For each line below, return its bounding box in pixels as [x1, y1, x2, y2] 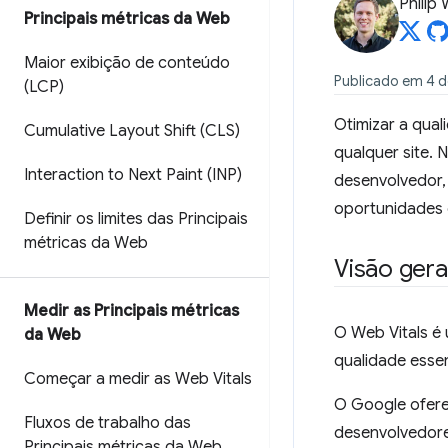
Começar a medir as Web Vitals [24, 369, 252, 389]
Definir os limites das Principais [24, 209, 248, 229]
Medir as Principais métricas [24, 301, 239, 321]
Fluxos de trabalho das [24, 413, 191, 433]
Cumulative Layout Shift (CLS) [24, 121, 240, 141]
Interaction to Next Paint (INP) [24, 165, 242, 185]
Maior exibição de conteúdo [24, 53, 230, 73]
